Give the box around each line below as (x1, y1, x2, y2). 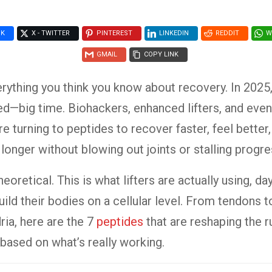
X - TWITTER (32, 29, 70, 37)
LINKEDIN (159, 29, 189, 37)
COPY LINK (143, 50, 178, 59)
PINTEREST (97, 29, 132, 37)
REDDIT (216, 29, 239, 37)
